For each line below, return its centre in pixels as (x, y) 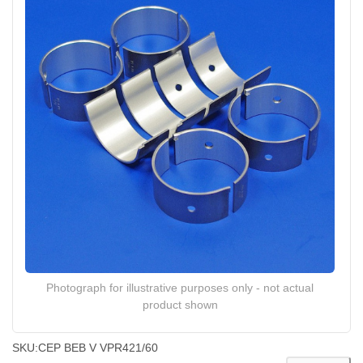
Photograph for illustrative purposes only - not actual (180, 288)
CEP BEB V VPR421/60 (98, 348)
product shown (180, 305)
